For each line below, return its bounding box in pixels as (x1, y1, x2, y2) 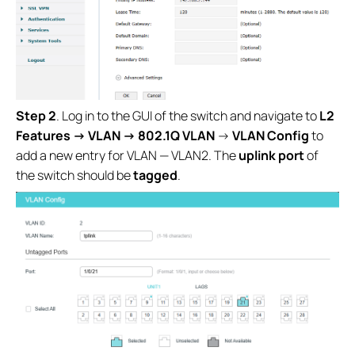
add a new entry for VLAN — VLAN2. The (16, 147, 239, 165)
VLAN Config (232, 127, 309, 145)
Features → (16, 127, 86, 145)
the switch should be (16, 166, 133, 185)
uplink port (239, 147, 304, 165)
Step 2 (16, 107, 56, 125)
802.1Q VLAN (138, 127, 215, 145)
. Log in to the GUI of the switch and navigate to (56, 107, 319, 125)
